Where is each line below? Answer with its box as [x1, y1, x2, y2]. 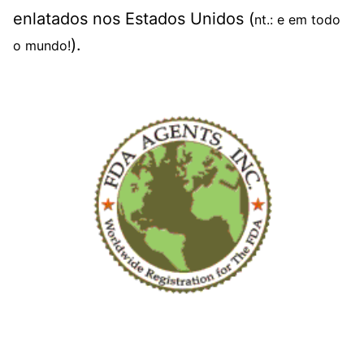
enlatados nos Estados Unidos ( [13, 9, 254, 29]
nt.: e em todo [254, 11, 340, 28]
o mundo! [13, 37, 71, 54]
